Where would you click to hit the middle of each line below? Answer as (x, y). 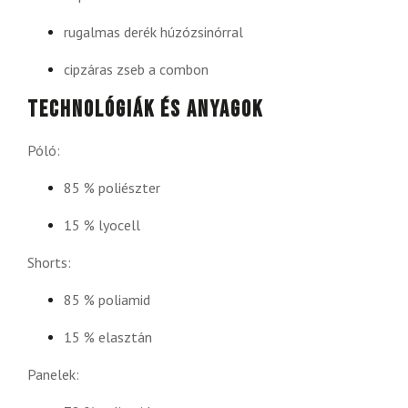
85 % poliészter (112, 188)
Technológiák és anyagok (145, 110)
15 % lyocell (102, 225)
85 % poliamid (107, 300)
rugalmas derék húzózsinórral (153, 32)
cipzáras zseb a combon (136, 70)
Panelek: (53, 375)
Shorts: (49, 263)
